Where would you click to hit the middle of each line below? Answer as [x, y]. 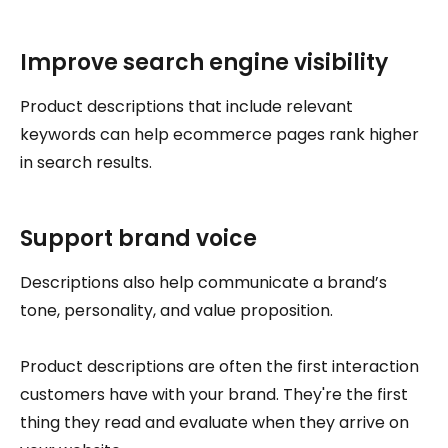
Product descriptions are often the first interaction [219, 366]
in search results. [86, 162]
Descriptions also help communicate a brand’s [203, 282]
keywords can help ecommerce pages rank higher [219, 134]
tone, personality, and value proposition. [176, 310]
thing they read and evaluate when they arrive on [214, 422]
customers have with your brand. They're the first [214, 394]
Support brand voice [138, 238]
